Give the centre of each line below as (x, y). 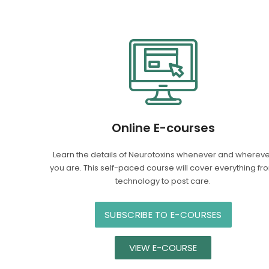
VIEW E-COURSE (163, 247)
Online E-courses (163, 128)
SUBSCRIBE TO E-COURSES (163, 214)
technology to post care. (163, 181)
